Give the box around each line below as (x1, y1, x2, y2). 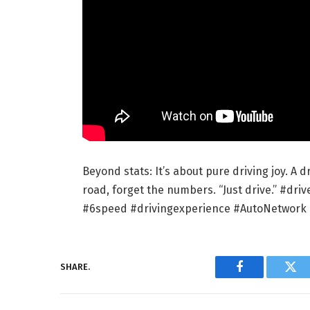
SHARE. (60, 262, 90, 273)
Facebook (238, 271, 287, 284)
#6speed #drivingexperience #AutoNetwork (82, 201, 307, 215)
